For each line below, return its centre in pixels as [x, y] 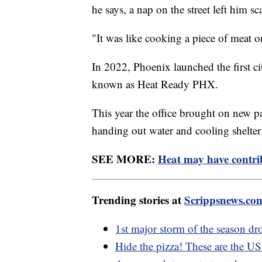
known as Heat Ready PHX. [155, 84]
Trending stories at [138, 199]
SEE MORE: [125, 158]
